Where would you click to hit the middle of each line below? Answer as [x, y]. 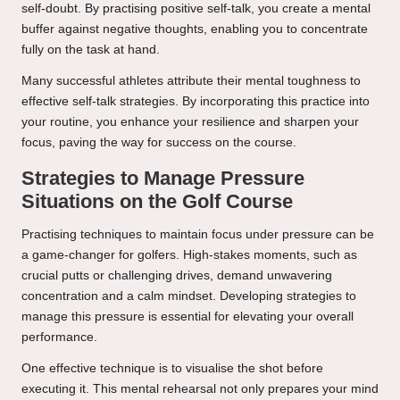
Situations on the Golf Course [157, 202]
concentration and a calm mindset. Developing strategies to [189, 296]
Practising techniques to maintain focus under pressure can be [198, 235]
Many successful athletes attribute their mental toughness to [191, 81]
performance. [59, 337]
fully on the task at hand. [91, 50]
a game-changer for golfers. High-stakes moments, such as [189, 255]
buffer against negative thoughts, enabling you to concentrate [195, 29]
